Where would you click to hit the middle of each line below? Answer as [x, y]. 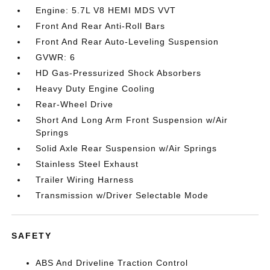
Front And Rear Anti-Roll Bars [101, 26]
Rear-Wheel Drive [75, 104]
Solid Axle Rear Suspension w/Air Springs [127, 148]
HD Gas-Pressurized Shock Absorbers [119, 73]
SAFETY [32, 235]
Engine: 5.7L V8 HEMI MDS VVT [106, 10]
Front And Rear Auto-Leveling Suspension [127, 41]
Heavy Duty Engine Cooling [96, 88]
